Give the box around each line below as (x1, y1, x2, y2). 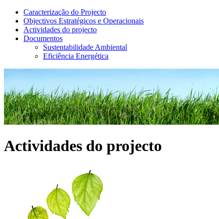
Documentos (23, 34, 63, 43)
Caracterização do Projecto (23, 8, 106, 16)
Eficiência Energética (43, 52, 109, 60)
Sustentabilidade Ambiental (43, 43, 127, 51)
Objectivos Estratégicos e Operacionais (23, 17, 144, 25)
